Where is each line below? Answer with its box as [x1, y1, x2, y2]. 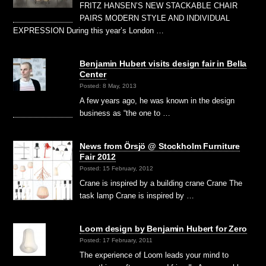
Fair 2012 [80, 151, 116, 161]
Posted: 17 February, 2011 [80, 237, 153, 244]
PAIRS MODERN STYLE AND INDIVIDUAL [80, 13, 230, 23]
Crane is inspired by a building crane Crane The [80, 179, 243, 188]
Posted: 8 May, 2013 [80, 83, 137, 90]
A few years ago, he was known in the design [80, 96, 235, 105]
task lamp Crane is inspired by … [80, 191, 195, 201]
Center [80, 69, 106, 79]
